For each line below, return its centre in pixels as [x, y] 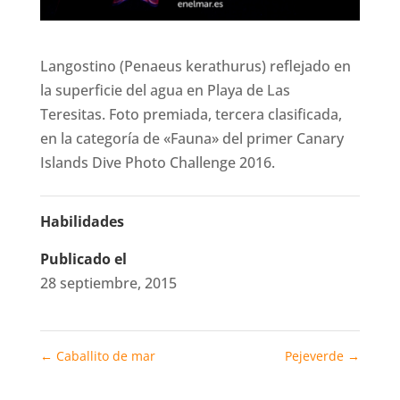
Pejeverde [317, 355]
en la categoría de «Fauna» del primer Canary [192, 138]
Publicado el [83, 258]
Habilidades [82, 221]
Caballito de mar [104, 355]
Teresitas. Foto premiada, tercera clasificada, [191, 114]
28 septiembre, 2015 [108, 283]
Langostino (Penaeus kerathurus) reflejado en [195, 66]
